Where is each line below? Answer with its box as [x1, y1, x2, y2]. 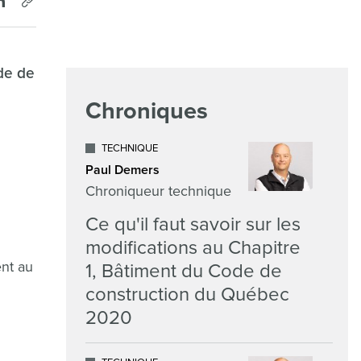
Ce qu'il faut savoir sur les [85, 213, 301, 236]
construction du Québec [85, 283, 289, 306]
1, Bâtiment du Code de [85, 259, 282, 283]
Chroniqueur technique [85, 182, 231, 200]
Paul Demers [85, 162, 160, 178]
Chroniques [85, 97, 208, 126]
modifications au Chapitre [85, 236, 301, 259]
